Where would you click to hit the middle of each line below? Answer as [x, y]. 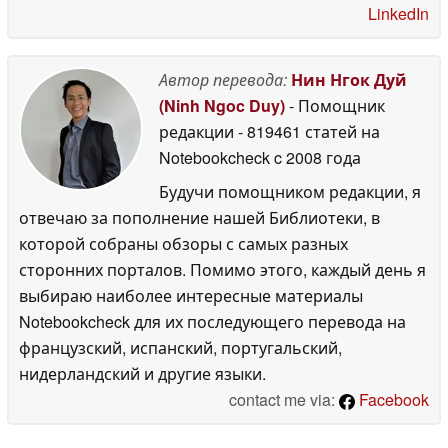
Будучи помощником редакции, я [290, 191]
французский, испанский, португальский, [180, 347]
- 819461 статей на [309, 131]
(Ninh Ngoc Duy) [222, 105]
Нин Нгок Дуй [349, 79]
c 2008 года [315, 157]
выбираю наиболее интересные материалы [191, 295]
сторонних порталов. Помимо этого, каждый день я [222, 269]
